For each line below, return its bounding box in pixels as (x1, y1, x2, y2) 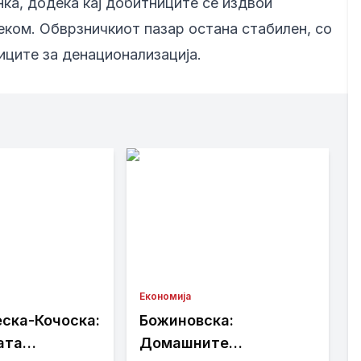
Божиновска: (139, 312, 234, 330)
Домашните (139, 334, 230, 352)
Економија (139, 290, 192, 303)
